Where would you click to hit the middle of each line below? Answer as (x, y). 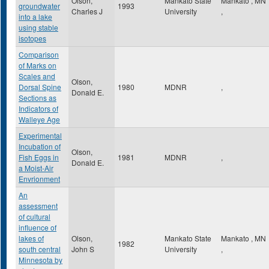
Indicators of (38, 108)
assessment (38, 206)
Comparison (39, 54)
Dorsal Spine (40, 87)
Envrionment (39, 179)
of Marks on (38, 65)
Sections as (38, 98)
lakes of (31, 238)
